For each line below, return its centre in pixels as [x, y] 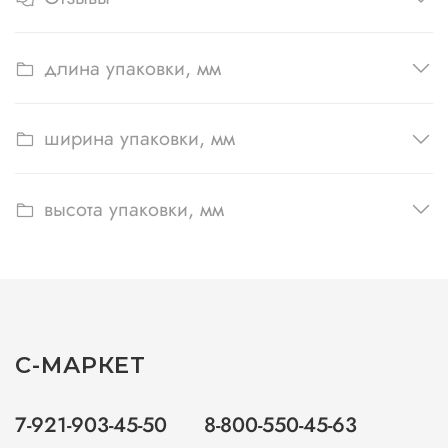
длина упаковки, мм [132, 68]
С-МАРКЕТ [79, 365]
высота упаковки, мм [134, 209]
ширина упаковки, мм [139, 139]
